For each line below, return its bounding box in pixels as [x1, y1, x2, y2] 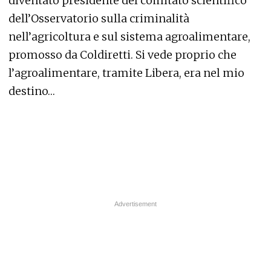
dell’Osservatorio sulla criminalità [8, 11, 189, 26]
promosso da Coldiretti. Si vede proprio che [8, 48, 237, 62]
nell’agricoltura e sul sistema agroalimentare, [8, 30, 250, 44]
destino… [8, 84, 55, 99]
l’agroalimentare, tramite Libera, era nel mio [8, 66, 244, 80]
